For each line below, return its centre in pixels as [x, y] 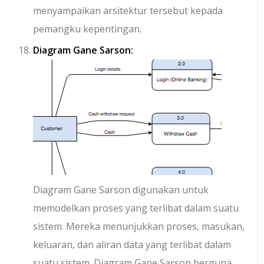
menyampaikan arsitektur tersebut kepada [128, 11]
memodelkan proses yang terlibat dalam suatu [136, 208]
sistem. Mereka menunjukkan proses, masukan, [139, 227]
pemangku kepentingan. [88, 29]
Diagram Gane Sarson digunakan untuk [121, 190]
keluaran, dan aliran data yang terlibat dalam [132, 245]
